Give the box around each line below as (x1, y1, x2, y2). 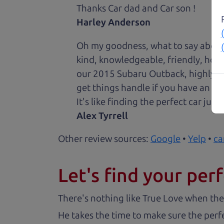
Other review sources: (58, 133, 150, 145)
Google (150, 133, 180, 145)
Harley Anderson (76, 16, 151, 28)
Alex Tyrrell (76, 109, 128, 121)
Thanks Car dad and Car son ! (76, 2, 196, 14)
